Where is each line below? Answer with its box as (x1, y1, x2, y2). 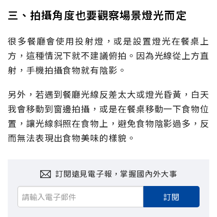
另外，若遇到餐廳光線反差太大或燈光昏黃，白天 (8, 87, 209, 100)
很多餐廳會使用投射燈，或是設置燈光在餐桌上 (8, 34, 209, 47)
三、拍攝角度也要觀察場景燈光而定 (8, 6, 187, 22)
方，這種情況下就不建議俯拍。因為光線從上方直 (8, 48, 209, 62)
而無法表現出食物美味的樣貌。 (8, 131, 136, 144)
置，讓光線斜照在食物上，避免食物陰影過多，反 (8, 116, 209, 129)
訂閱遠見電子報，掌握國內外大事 (55, 167, 177, 179)
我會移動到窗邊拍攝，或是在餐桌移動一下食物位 (8, 102, 209, 115)
